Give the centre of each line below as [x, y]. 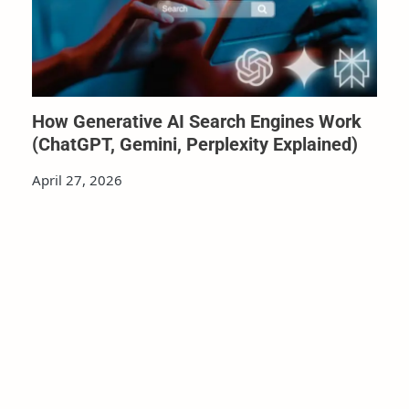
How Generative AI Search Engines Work [196, 122]
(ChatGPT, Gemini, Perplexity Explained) [194, 145]
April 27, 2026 [77, 180]
